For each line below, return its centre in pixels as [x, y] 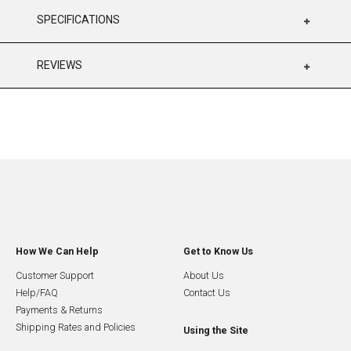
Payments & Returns [59, 310]
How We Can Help [57, 251]
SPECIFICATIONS [78, 20]
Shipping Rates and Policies [76, 327]
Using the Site [216, 331]
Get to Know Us [218, 251]
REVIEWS [60, 65]
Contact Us [207, 293]
